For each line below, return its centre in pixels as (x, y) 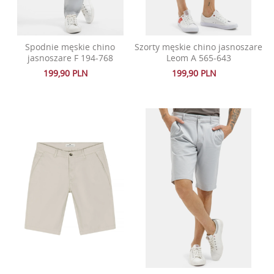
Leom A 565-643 (198, 58)
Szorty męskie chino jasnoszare (199, 47)
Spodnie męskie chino (70, 47)
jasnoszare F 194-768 (70, 58)
